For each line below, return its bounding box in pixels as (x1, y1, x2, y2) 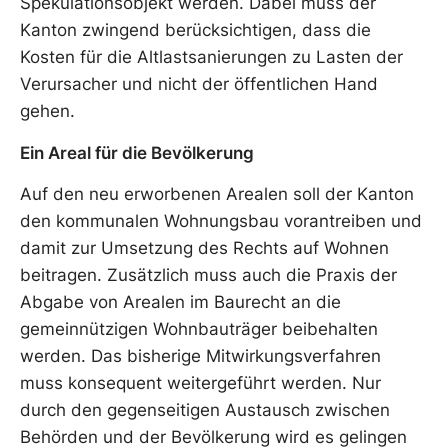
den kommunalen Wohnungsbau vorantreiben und (20, 211, 422, 232)
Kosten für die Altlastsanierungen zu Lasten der (20, 47, 403, 68)
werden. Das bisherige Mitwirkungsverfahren (20, 346, 381, 367)
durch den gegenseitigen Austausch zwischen (20, 400, 390, 421)
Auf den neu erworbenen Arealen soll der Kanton (20, 184, 414, 205)
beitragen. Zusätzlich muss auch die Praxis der (20, 265, 397, 286)
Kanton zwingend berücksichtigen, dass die (20, 20, 371, 41)
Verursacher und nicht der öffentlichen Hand (20, 74, 378, 95)
